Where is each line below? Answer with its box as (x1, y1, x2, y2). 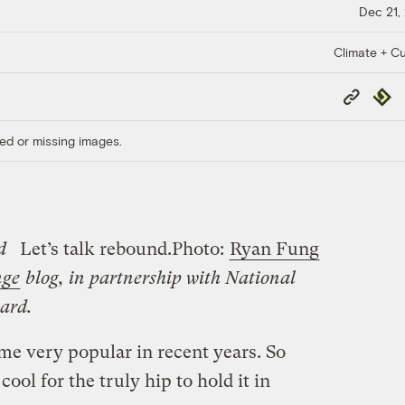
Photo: (171, 238, 229, 259)
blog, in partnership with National (20, 267, 296, 288)
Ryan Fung (229, 238, 319, 259)
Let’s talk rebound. (19, 238, 172, 259)
